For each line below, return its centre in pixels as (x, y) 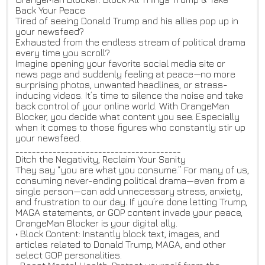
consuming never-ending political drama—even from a (130, 181)
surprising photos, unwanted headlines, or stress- (122, 85)
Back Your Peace (50, 10)
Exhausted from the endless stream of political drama (130, 42)
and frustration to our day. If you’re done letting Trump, (131, 202)
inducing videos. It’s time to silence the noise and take (129, 96)
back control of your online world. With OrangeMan (122, 106)
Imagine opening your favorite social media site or (120, 64)
